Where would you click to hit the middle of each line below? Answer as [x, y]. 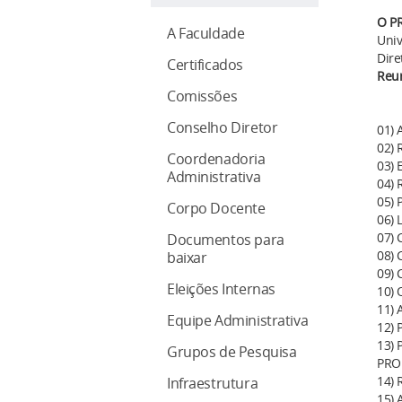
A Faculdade [206, 34]
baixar [187, 258]
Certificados [205, 65]
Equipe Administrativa [238, 321]
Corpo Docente [216, 209]
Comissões [202, 96]
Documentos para [226, 240]
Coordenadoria [216, 159]
